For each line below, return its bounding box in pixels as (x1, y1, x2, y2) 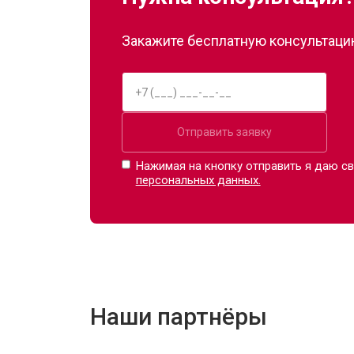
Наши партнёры (90, 303, 267, 330)
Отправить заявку (177, 126, 272, 138)
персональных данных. (135, 173, 261, 187)
